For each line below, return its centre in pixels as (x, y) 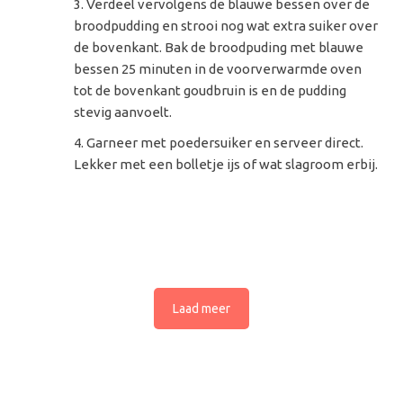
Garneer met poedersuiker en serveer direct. (225, 142)
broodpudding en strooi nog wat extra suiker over (226, 25)
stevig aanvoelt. (123, 112)
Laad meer (201, 308)
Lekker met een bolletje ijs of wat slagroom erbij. (226, 164)
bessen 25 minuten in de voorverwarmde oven (218, 68)
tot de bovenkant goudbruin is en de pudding (210, 90)
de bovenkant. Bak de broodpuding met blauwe (219, 47)
